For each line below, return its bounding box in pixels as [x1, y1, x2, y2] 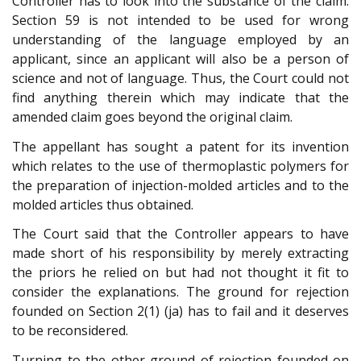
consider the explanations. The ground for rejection [12, 283, 349, 301]
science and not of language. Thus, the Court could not [12, 69, 349, 88]
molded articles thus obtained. [12, 195, 193, 214]
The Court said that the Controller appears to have [12, 225, 349, 243]
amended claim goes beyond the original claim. [12, 108, 293, 127]
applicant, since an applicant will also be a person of [12, 50, 349, 68]
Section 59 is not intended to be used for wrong [12, 11, 349, 30]
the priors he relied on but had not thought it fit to [12, 263, 349, 282]
